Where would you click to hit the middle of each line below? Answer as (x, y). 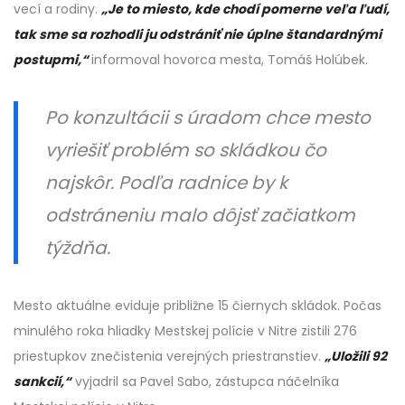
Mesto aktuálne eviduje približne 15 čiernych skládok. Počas (198, 305)
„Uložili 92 (356, 356)
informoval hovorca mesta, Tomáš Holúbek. (230, 59)
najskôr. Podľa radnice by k (166, 182)
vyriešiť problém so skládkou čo (186, 150)
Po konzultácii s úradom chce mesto (208, 117)
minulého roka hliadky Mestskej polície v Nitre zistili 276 (185, 330)
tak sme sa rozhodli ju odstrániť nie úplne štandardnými (198, 34)
